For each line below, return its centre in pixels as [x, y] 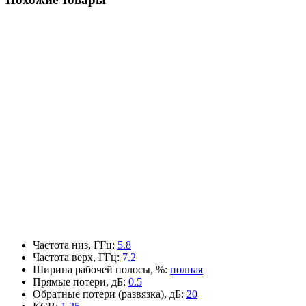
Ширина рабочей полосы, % [99, 269]
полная [186, 269]
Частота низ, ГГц [72, 245]
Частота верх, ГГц [75, 257]
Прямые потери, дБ [78, 281]
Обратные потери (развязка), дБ [107, 294]
